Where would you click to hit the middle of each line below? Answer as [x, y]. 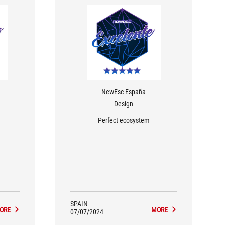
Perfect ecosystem [124, 120]
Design [124, 104]
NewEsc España [124, 92]
